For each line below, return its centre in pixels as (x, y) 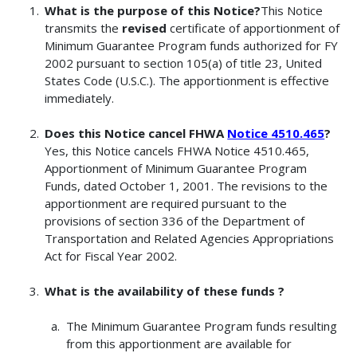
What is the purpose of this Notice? (153, 11)
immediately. (80, 98)
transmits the (84, 28)
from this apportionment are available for (178, 344)
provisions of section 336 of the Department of (175, 221)
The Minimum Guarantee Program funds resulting (201, 326)
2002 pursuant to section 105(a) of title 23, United (184, 63)
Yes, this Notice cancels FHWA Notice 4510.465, (177, 151)
